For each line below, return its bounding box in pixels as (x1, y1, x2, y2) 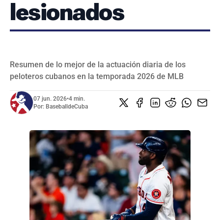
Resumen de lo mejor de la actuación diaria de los (10, 59, 186, 69)
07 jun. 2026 (33, 95, 67, 102)
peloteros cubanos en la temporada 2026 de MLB (10, 71, 184, 81)
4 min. (69, 95, 85, 102)
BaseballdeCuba (46, 103, 88, 110)
